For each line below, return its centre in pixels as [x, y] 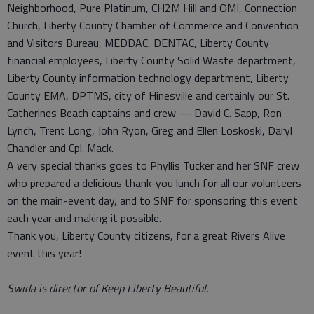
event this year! [44, 253]
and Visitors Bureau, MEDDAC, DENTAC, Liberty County [138, 43]
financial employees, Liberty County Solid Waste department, [151, 61]
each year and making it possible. [84, 218]
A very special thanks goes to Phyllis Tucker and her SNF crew [153, 166]
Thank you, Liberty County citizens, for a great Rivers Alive [146, 236]
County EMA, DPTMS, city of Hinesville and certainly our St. [148, 96]
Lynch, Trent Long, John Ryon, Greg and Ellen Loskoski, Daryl [150, 131]
